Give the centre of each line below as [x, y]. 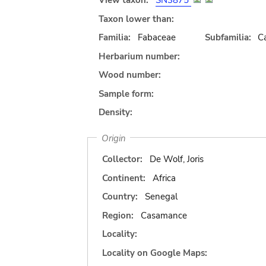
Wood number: [130, 75]
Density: [115, 112]
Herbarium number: [139, 56]
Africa [164, 178]
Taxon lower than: [136, 19]
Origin [113, 138]
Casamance [164, 215]
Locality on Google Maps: [155, 253]
